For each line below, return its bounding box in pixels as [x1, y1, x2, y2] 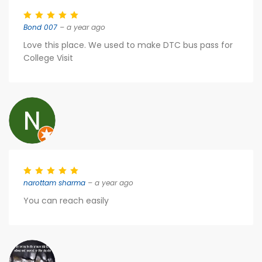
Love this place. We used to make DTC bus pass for [23, 39, 233, 51]
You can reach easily [23, 195, 109, 206]
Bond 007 [23, 22, 57, 32]
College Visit [23, 52, 73, 64]
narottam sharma [23, 178, 85, 188]
